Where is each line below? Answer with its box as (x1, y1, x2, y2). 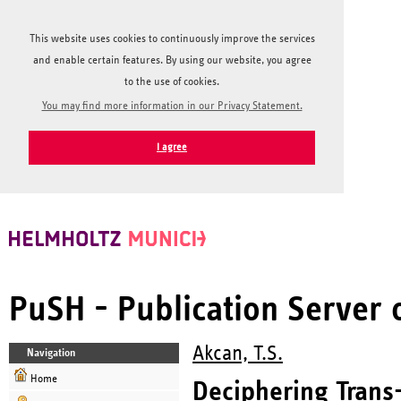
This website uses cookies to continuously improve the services (29, 33, 315, 45)
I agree (157, 141, 187, 152)
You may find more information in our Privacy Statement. (41, 99, 303, 112)
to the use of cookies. (124, 76, 219, 88)
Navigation (27, 346, 75, 359)
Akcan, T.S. (192, 342, 283, 364)
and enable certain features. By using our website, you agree (32, 55, 311, 66)
